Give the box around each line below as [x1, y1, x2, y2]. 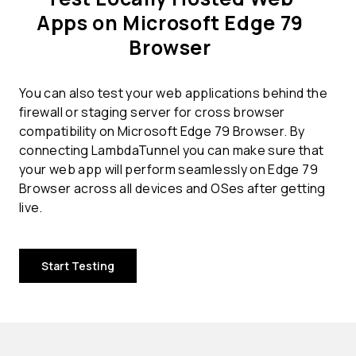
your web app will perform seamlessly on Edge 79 [19, 161, 318, 179]
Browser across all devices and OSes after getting [19, 180, 326, 198]
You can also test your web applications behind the [19, 84, 327, 103]
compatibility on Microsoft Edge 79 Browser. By [19, 122, 305, 141]
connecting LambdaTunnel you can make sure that [19, 141, 324, 160]
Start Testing [41, 258, 114, 274]
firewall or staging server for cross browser [19, 103, 285, 122]
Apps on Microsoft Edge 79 [37, 9, 304, 37]
